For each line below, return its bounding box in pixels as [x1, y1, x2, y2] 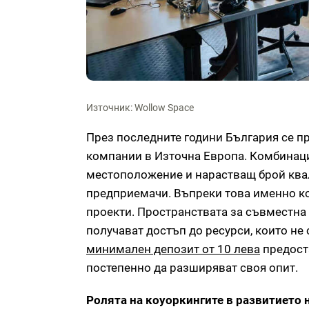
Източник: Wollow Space [86, 102, 194, 114]
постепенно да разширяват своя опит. [86, 261, 298, 275]
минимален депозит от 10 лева [86, 242, 260, 257]
